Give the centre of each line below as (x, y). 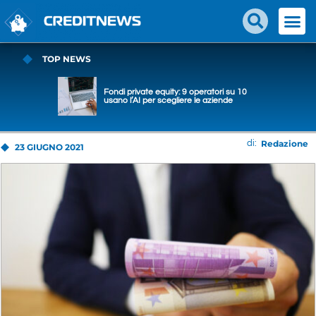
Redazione (285, 144)
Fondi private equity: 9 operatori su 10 (175, 92)
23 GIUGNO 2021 (49, 147)
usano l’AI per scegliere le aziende (168, 100)
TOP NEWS (66, 59)
